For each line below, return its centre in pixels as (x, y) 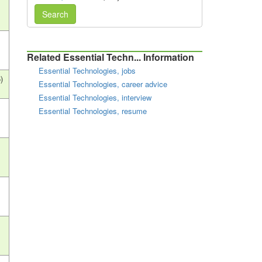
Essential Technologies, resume (93, 111)
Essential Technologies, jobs (87, 70)
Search (55, 14)
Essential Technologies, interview (95, 97)
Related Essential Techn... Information (111, 57)
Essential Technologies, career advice (103, 84)
